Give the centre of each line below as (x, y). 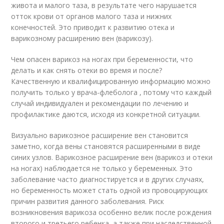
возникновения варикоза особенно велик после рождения (111, 212)
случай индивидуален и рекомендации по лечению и (100, 103)
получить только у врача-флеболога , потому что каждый (111, 92)
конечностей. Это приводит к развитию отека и (93, 27)
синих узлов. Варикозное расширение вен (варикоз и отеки (112, 157)
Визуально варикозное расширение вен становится (100, 135)
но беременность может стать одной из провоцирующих (109, 190)
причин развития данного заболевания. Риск (88, 201)
